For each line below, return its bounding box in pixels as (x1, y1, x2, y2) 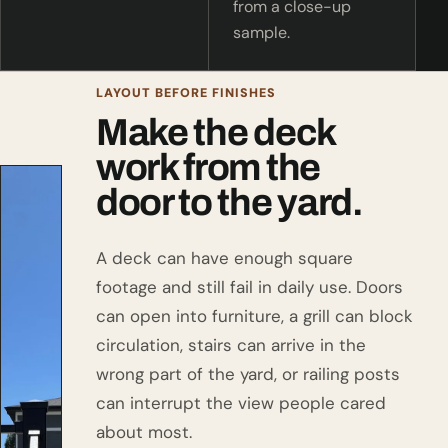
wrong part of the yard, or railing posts (96, 362, 400, 385)
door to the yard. (96, 181, 363, 223)
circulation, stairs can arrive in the (96, 333, 366, 356)
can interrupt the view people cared (96, 391, 386, 414)
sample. (232, 21, 290, 43)
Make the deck (96, 111, 335, 153)
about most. (96, 420, 192, 443)
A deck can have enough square (96, 246, 353, 269)
